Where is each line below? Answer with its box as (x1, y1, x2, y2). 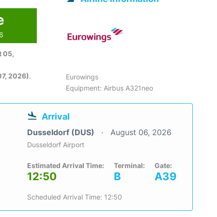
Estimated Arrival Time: (27, 161, 104, 170)
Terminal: (114, 161, 145, 170)
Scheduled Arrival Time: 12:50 (27, 193, 122, 201)
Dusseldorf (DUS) (27, 127, 96, 138)
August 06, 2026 (110, 127, 171, 138)
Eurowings (66, 73, 99, 81)
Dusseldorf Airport (27, 140, 84, 149)
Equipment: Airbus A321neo (66, 84, 154, 93)
